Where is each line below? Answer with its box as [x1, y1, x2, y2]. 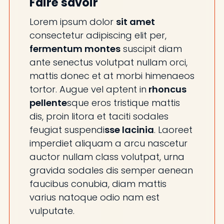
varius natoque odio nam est [29, 191, 159, 204]
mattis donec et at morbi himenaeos [29, 69, 194, 82]
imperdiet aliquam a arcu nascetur [29, 137, 187, 150]
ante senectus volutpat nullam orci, [29, 56, 187, 69]
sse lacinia [104, 123, 154, 136]
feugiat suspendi [29, 123, 104, 136]
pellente [29, 96, 67, 109]
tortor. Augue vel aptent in [29, 83, 146, 96]
